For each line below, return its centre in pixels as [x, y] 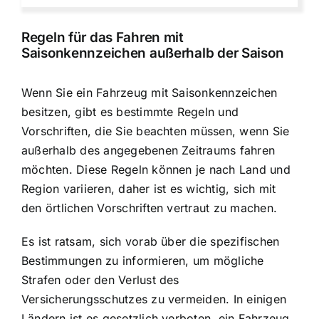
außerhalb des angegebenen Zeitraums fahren [148, 151]
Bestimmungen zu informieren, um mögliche [143, 261]
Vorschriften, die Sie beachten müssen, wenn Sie [156, 131]
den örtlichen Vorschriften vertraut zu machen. [150, 208]
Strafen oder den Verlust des [100, 280]
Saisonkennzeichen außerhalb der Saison [153, 53]
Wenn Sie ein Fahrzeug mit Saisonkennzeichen [150, 93]
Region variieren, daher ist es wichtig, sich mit [149, 189]
